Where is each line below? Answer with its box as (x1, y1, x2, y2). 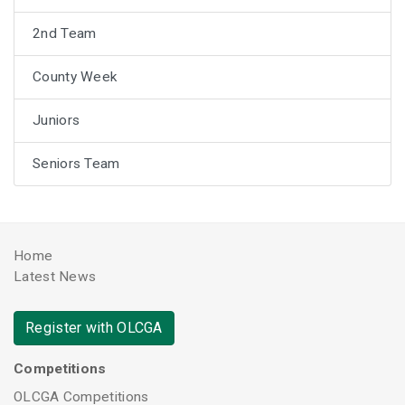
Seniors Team (33, 155, 120, 172)
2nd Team (33, 24, 97, 42)
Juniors (33, 111, 80, 128)
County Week (33, 68, 118, 85)
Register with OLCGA (25, 318, 163, 336)
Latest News (14, 268, 97, 286)
